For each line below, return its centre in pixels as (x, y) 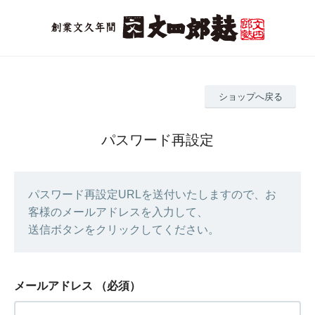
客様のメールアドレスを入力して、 (118, 212)
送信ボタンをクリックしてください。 (124, 229)
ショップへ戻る (250, 96)
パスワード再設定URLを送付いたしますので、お (152, 194)
